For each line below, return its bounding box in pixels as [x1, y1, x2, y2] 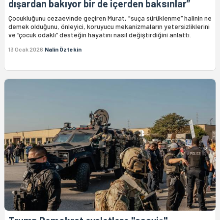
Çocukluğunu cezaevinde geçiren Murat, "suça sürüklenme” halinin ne [8, 13, 212, 22]
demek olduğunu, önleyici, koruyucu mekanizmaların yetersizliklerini [8, 22, 210, 30]
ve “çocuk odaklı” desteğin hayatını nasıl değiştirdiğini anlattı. [8, 30, 191, 39]
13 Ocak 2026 [8, 45, 43, 53]
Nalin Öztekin [45, 45, 82, 53]
